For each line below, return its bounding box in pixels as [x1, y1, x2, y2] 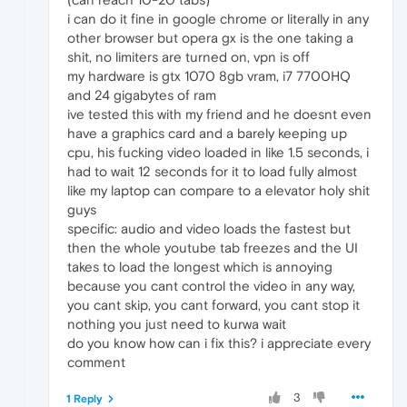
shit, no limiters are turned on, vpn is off [67, 48, 310, 65]
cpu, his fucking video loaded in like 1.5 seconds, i [67, 144, 369, 160]
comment [67, 353, 125, 370]
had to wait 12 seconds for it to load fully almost [67, 163, 357, 179]
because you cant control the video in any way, [67, 277, 355, 293]
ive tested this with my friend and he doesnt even [67, 105, 372, 122]
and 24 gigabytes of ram [67, 86, 216, 103]
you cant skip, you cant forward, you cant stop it [67, 296, 360, 313]
